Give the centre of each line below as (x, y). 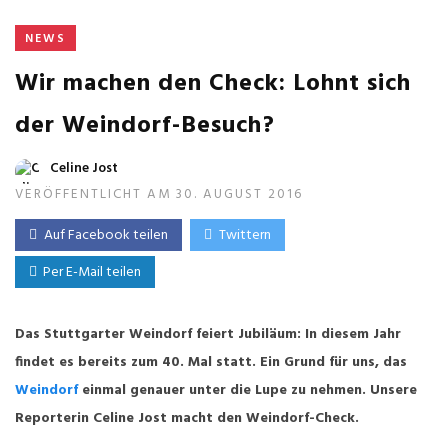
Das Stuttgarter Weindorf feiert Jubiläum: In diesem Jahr (208, 334)
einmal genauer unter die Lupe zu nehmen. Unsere (249, 390)
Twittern (245, 235)
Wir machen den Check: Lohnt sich (213, 84)
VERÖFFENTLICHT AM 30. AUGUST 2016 (159, 194)
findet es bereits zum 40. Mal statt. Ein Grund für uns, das (211, 362)
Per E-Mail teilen (89, 272)
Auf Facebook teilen (106, 235)
